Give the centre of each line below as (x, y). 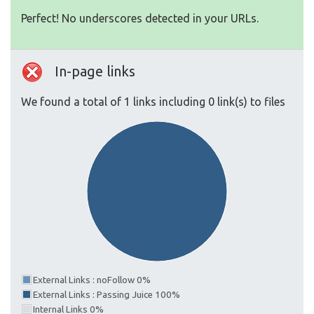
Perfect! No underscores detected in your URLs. (140, 19)
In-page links (95, 71)
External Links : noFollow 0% (92, 280)
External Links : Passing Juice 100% (107, 295)
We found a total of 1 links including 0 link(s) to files (153, 102)
